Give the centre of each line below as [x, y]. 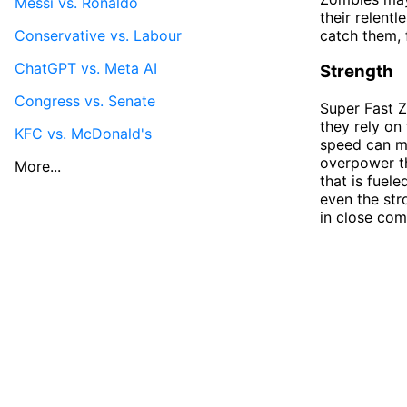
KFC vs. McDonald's [83, 133]
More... [38, 166]
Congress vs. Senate [85, 100]
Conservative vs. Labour [98, 35]
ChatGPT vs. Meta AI [86, 68]
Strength [357, 72]
